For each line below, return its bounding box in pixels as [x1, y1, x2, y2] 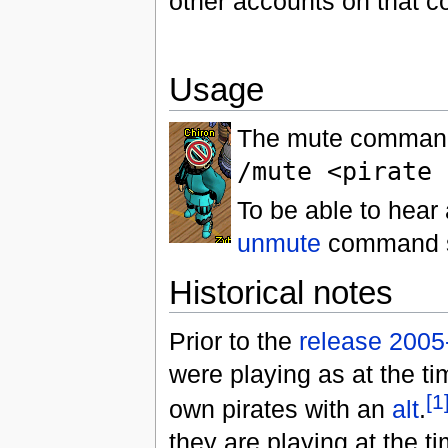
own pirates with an [168, 395, 392, 424]
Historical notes [168, 274, 393, 312]
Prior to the [168, 326, 299, 355]
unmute [236, 229, 321, 258]
